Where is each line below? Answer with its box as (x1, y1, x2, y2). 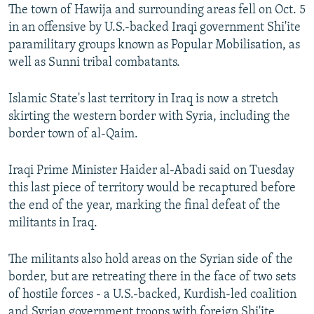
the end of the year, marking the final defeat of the (8, 199, 280, 213)
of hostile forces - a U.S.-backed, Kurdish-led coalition (8, 288, 296, 302)
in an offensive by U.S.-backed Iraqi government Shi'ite (8, 21, 301, 35)
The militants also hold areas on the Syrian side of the (8, 253, 293, 267)
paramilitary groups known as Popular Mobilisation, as (8, 39, 300, 53)
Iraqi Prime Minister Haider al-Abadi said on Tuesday (8, 164, 294, 178)
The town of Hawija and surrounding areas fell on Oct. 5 (8, 4, 306, 18)
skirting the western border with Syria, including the (8, 110, 290, 124)
